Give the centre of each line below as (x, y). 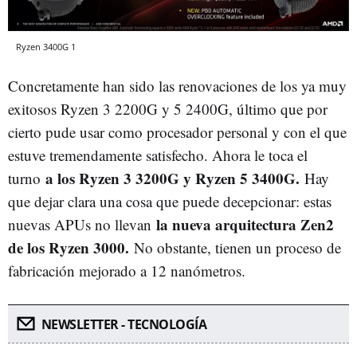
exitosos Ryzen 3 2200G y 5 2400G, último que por (168, 108)
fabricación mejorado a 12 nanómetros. (127, 270)
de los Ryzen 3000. (71, 247)
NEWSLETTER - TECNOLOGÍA (124, 324)
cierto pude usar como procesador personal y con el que (177, 131)
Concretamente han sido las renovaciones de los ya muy (177, 85)
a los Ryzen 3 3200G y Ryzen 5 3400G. (175, 178)
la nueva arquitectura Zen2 (245, 224)
